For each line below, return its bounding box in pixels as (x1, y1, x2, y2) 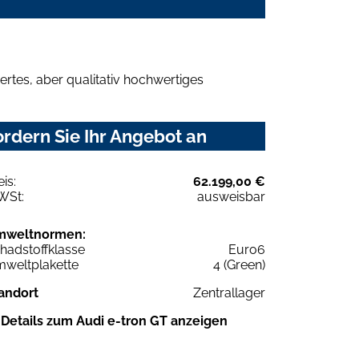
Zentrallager (193, 284, 265, 301)
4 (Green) (213, 256, 265, 272)
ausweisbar (197, 188, 265, 204)
